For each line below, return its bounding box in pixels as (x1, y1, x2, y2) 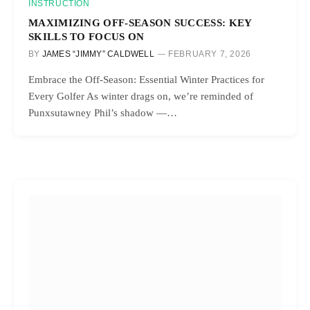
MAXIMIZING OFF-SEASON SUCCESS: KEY (28, 16, 252, 28)
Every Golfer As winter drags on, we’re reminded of (28, 90, 253, 102)
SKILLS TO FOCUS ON (28, 30, 145, 42)
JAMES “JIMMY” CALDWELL (42, 48, 154, 59)
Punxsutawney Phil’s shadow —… (28, 107, 177, 118)
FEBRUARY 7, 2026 (168, 48, 251, 59)
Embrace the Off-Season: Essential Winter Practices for (28, 73, 264, 85)
